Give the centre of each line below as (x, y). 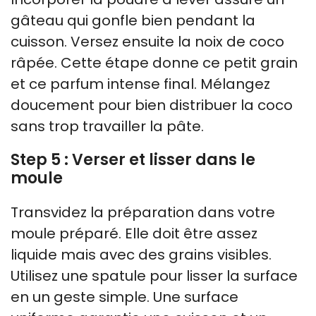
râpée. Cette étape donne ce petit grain (154, 63)
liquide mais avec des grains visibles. (141, 255)
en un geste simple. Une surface (124, 297)
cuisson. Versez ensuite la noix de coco (147, 42)
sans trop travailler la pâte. (107, 126)
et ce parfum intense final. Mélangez (140, 84)
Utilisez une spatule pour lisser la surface (154, 276)
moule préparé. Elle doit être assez (134, 233)
